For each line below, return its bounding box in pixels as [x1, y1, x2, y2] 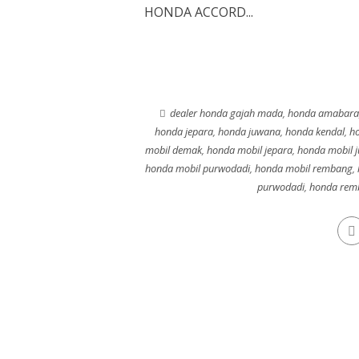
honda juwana [218, 124, 280, 139]
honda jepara [155, 124, 213, 139]
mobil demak [144, 143, 202, 157]
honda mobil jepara [206, 143, 292, 157]
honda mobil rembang [255, 161, 353, 175]
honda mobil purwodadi [145, 161, 250, 175]
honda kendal [285, 124, 345, 139]
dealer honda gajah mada [169, 106, 283, 120]
